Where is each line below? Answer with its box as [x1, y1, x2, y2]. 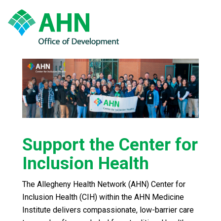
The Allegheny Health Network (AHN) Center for [22, 179, 185, 189]
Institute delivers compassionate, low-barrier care [22, 205, 194, 215]
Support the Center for [22, 134, 198, 155]
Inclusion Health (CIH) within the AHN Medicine [22, 192, 184, 202]
